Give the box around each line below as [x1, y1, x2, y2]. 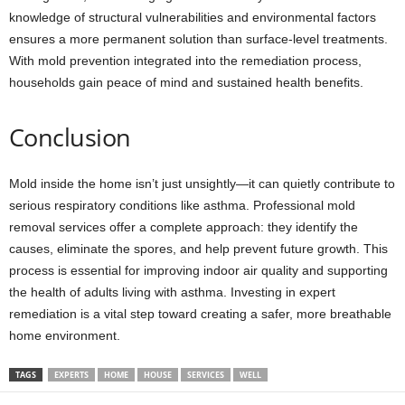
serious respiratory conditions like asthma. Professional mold [9, 198, 355, 213]
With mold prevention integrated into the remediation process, [9, 53, 362, 69]
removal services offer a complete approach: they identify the [9, 220, 358, 235]
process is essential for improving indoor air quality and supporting [9, 263, 388, 278]
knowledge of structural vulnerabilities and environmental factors [9, 10, 376, 25]
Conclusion [9, 120, 131, 155]
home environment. [9, 328, 120, 344]
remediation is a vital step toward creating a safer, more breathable [9, 306, 391, 322]
